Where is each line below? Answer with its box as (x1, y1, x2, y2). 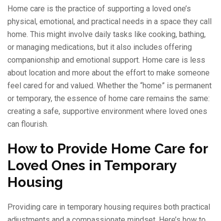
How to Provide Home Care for (7, 141, 208, 157)
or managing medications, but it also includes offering (7, 42, 192, 52)
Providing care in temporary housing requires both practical (7, 202, 210, 212)
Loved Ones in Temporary (7, 157, 176, 174)
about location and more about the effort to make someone (7, 68, 210, 78)
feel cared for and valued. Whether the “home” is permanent (7, 81, 212, 91)
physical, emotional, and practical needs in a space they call (7, 17, 212, 27)
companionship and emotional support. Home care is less (7, 55, 205, 65)
